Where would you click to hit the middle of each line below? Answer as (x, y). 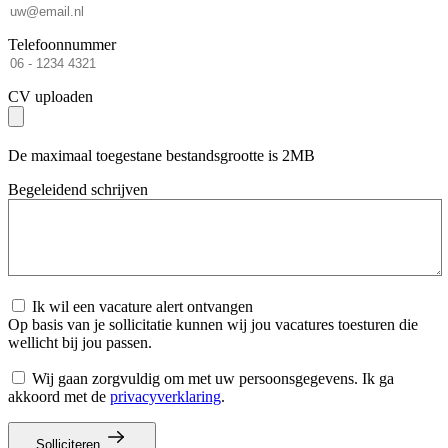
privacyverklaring (165, 396)
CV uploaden (50, 96)
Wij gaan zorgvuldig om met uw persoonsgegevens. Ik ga (213, 378)
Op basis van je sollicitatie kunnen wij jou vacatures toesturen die (213, 324)
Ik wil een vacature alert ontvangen (142, 306)
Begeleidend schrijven (78, 189)
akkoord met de (59, 396)
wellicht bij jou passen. (80, 342)
